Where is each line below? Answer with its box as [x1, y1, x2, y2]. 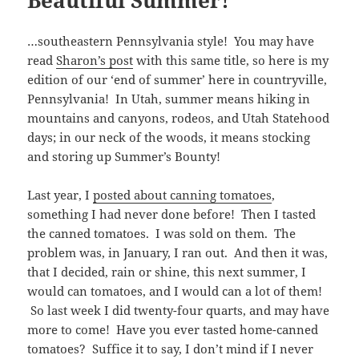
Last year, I [27, 186, 94, 203]
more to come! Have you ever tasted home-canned [27, 321, 319, 337]
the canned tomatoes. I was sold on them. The [27, 224, 296, 241]
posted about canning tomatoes [93, 186, 272, 203]
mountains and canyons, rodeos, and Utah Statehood [27, 109, 330, 126]
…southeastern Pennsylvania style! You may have [27, 32, 315, 49]
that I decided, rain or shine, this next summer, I [27, 263, 307, 280]
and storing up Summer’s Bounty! [27, 147, 221, 164]
